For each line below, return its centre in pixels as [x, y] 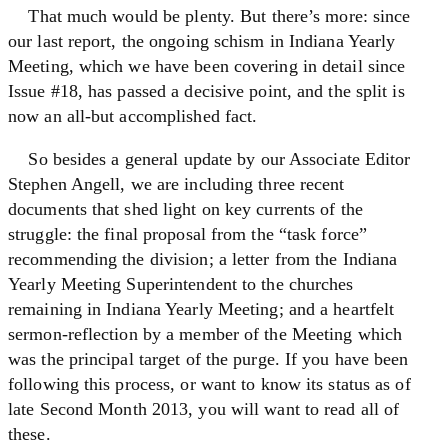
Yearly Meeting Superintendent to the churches [181, 283]
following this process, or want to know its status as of [209, 383]
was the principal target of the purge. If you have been [208, 358]
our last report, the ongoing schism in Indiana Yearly [202, 40]
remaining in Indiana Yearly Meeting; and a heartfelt [201, 308]
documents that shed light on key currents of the [185, 208]
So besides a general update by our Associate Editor [209, 158]
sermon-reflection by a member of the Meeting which [205, 333]
